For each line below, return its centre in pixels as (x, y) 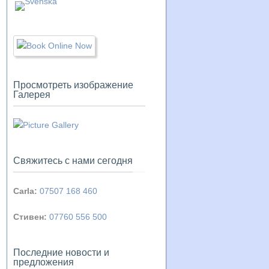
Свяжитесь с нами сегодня (73, 161)
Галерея (32, 95)
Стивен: (30, 217)
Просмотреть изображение (73, 85)
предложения (44, 262)
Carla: (25, 191)
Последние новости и (61, 252)
